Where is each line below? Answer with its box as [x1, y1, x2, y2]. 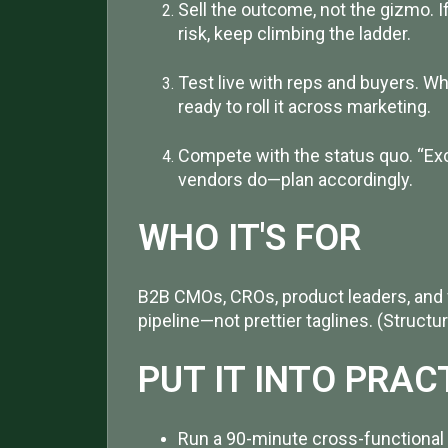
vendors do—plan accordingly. [178, 169, 413, 190]
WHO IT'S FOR [138, 217, 361, 260]
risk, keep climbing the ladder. [178, 22, 411, 44]
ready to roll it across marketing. [178, 95, 431, 117]
